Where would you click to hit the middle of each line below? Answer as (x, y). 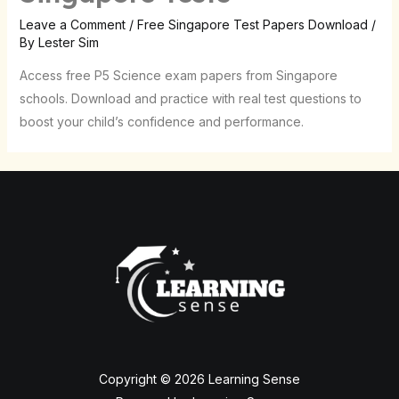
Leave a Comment (72, 24)
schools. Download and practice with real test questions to (190, 98)
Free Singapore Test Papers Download (252, 24)
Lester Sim (68, 42)
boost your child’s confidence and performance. (161, 122)
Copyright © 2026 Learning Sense (199, 379)
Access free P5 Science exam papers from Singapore (178, 75)
